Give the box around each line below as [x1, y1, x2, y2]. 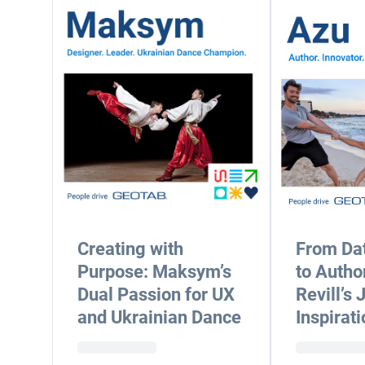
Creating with [77, 239, 183, 259]
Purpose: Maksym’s [77, 262, 231, 282]
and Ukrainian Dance [77, 307, 241, 328]
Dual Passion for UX [77, 284, 235, 305]
